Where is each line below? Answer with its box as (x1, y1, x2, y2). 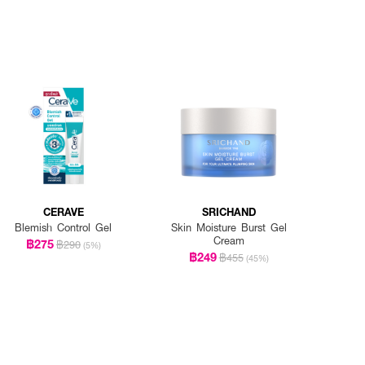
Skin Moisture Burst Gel (170, 220, 287, 235)
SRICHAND (201, 204, 256, 220)
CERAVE (42, 204, 84, 220)
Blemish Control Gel (15, 220, 112, 235)
